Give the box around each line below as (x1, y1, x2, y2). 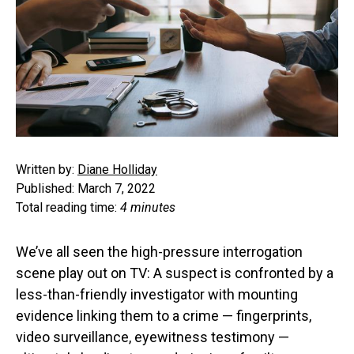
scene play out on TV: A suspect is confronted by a (16, 265, 333, 282)
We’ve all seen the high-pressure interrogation (16, 243, 303, 261)
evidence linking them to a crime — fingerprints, (16, 307, 311, 325)
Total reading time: (16, 200, 120, 216)
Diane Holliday (77, 162, 157, 178)
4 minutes (120, 200, 175, 216)
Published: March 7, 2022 (16, 181, 156, 197)
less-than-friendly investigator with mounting (16, 286, 298, 303)
